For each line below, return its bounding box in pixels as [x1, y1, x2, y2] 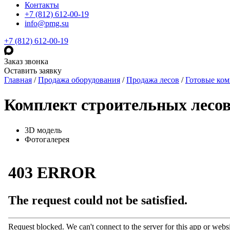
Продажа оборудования [38, 75, 120, 84]
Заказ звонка [4, 57, 48, 66]
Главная [4, 75, 32, 84]
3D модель [25, 125, 62, 135]
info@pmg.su [25, 19, 69, 28]
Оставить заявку [4, 66, 62, 75]
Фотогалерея [25, 135, 69, 144]
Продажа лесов [126, 75, 179, 84]
